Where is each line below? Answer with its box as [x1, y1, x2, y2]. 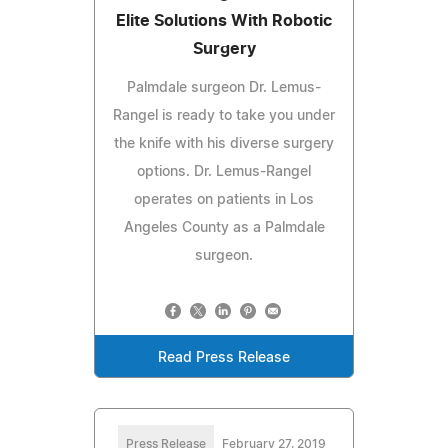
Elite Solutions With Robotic [116, 12, 332, 29]
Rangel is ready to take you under [113, 108, 335, 123]
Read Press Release [158, 350, 290, 365]
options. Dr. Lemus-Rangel [137, 164, 311, 179]
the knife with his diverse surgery [114, 136, 334, 151]
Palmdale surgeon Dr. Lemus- [127, 80, 321, 95]
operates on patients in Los [134, 192, 314, 207]
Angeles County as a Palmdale [123, 220, 325, 235]
